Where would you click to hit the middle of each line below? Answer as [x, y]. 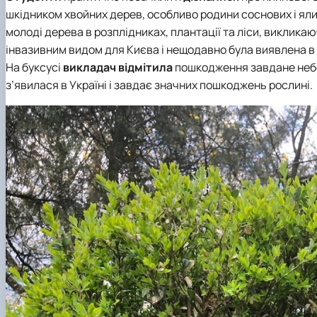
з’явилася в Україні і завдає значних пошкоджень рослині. [159, 85]
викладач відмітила [118, 68]
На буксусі [34, 68]
